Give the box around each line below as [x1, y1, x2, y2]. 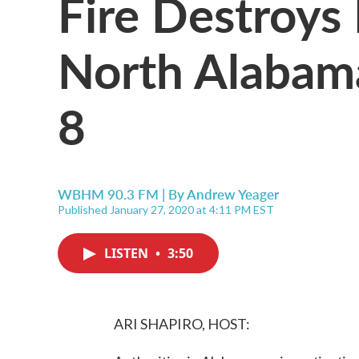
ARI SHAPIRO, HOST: [114, 315, 250, 333]
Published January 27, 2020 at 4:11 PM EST [58, 203, 274, 216]
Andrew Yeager [187, 184, 279, 204]
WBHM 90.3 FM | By [58, 184, 187, 204]
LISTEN [104, 244, 151, 262]
